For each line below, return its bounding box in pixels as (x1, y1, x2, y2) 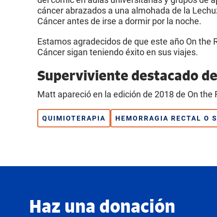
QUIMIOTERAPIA (42, 113, 106, 123)
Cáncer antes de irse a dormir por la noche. (37, 15, 201, 27)
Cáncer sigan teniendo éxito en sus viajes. (37, 46, 198, 58)
